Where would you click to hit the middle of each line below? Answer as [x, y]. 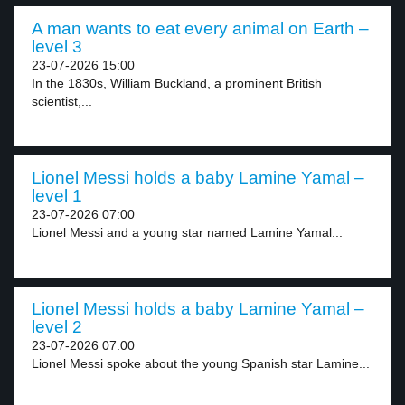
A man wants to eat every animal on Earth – [200, 28]
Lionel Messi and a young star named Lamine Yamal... [187, 232]
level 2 [57, 327]
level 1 [57, 196]
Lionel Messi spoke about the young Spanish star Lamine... [201, 363]
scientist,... [62, 101]
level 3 [57, 47]
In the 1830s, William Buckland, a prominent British [177, 83]
